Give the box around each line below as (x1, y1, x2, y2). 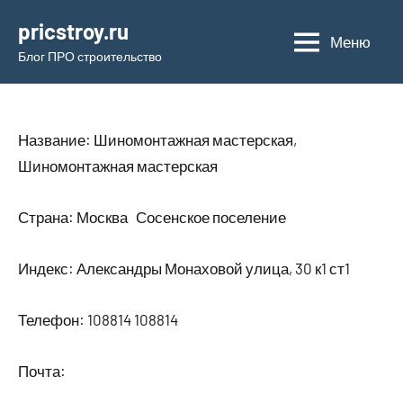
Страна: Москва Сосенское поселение (18, 208, 286, 226)
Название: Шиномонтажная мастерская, (18, 130, 297, 148)
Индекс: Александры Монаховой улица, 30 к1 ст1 (18, 259, 350, 277)
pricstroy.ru (18, 18, 129, 44)
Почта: (18, 362, 66, 380)
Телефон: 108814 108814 (18, 310, 178, 328)
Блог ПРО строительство (18, 49, 162, 64)
